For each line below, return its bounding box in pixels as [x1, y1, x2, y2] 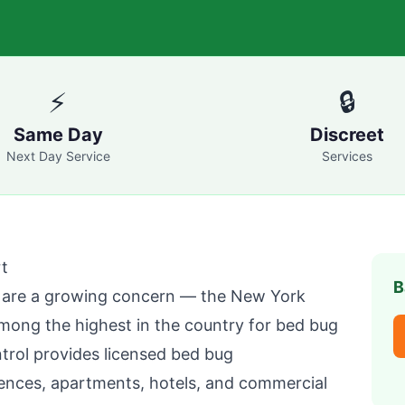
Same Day [13, 124, 103, 146]
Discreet [310, 124, 384, 146]
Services [322, 148, 372, 164]
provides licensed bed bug [29, 344, 233, 363]
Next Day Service [5, 148, 110, 164]
